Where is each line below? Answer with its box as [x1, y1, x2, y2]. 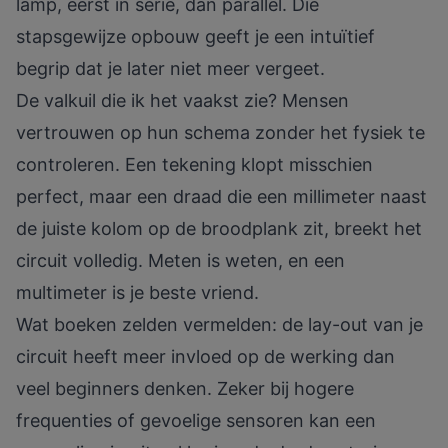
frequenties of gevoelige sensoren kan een [16, 410, 376, 432]
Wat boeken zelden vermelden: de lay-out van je [16, 314, 423, 336]
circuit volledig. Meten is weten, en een [16, 250, 345, 272]
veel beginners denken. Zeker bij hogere [16, 378, 354, 400]
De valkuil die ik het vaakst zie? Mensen [16, 90, 349, 112]
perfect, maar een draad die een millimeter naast [16, 186, 427, 208]
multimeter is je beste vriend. [16, 282, 259, 304]
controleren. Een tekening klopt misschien [16, 154, 373, 176]
